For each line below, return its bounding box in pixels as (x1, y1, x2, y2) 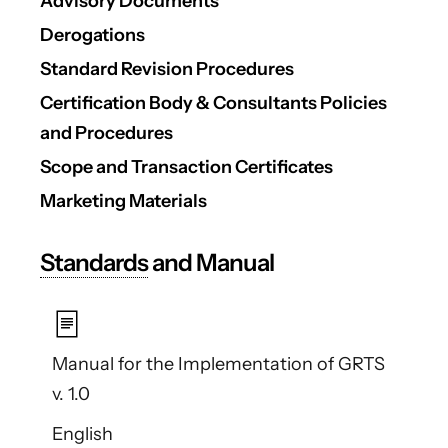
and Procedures (40, 122, 173, 144)
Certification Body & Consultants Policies (40, 92, 387, 114)
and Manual (148, 248, 274, 277)
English (52, 423, 113, 446)
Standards (40, 248, 148, 277)
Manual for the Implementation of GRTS (52, 353, 385, 376)
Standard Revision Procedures (40, 58, 294, 80)
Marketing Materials (40, 190, 207, 212)
